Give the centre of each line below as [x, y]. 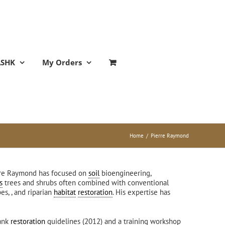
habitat [65, 192]
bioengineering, [125, 173]
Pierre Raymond [170, 136]
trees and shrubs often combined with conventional [86, 183]
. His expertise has [141, 192]
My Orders [62, 62]
